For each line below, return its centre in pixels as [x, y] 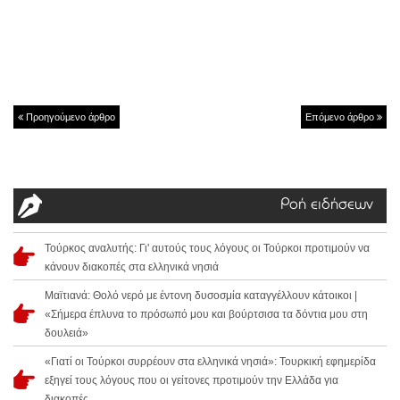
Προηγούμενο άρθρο [69, 117]
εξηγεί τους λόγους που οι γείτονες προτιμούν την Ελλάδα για [192, 381]
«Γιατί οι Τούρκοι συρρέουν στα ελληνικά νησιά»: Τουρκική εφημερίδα [210, 362]
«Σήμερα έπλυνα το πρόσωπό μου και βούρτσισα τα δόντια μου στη [206, 315]
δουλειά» [67, 333]
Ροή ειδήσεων [327, 206]
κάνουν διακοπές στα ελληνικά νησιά [132, 267]
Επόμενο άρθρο [341, 117]
